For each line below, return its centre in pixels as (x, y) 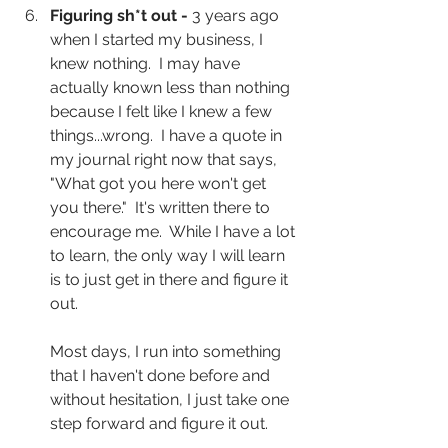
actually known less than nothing (172, 88)
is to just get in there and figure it (171, 280)
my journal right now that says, (165, 160)
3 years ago (235, 16)
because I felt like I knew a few (163, 112)
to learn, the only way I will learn (169, 256)
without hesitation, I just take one (171, 400)
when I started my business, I (158, 40)
